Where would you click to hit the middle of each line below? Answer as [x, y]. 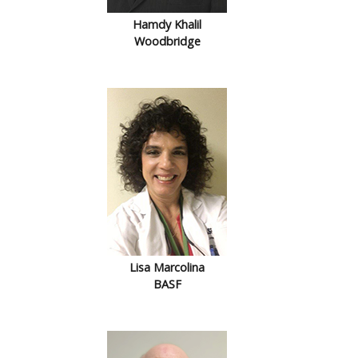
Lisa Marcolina [167, 267]
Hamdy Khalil [167, 24]
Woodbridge [167, 41]
